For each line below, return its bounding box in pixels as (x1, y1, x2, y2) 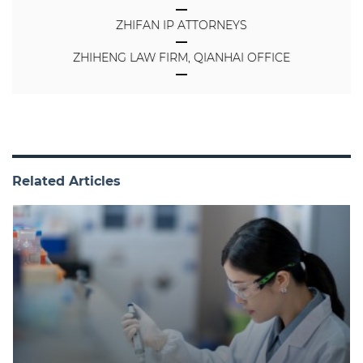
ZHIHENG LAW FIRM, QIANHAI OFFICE (73, 49, 290, 65)
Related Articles (12, 173, 121, 189)
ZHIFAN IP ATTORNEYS (116, 17, 247, 32)
